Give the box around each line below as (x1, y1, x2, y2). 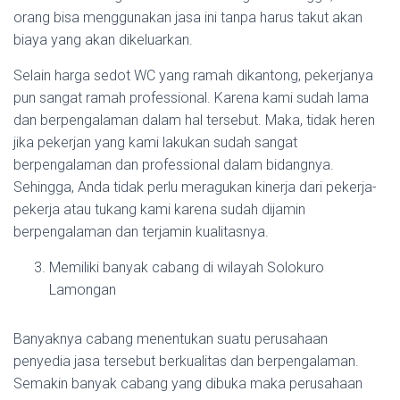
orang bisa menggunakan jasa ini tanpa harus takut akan (13, 9, 362, 27)
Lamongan (49, 281, 116, 299)
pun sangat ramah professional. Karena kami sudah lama (13, 89, 369, 107)
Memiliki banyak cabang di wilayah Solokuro (49, 259, 324, 277)
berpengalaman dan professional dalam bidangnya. (13, 156, 334, 174)
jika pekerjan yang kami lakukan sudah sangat (13, 134, 297, 152)
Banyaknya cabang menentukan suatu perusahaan (13, 330, 328, 348)
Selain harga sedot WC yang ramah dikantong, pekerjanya (13, 67, 373, 85)
